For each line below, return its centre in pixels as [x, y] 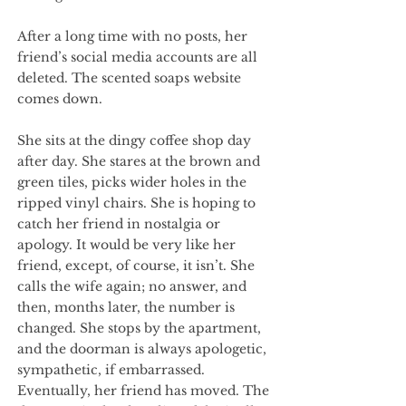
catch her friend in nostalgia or [119, 224]
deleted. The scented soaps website [129, 78]
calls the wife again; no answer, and [132, 286]
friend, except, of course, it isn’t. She [136, 266]
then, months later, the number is [126, 307]
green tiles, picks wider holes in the [132, 182]
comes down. [60, 99]
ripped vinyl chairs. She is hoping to [136, 203]
